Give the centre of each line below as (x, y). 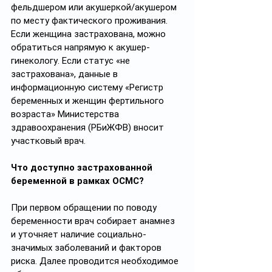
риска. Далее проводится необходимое (96, 261)
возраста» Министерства (66, 114)
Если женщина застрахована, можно (90, 34)
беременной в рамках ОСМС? (79, 181)
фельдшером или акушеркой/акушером (95, 7)
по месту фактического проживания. (90, 21)
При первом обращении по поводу (85, 208)
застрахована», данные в (66, 74)
